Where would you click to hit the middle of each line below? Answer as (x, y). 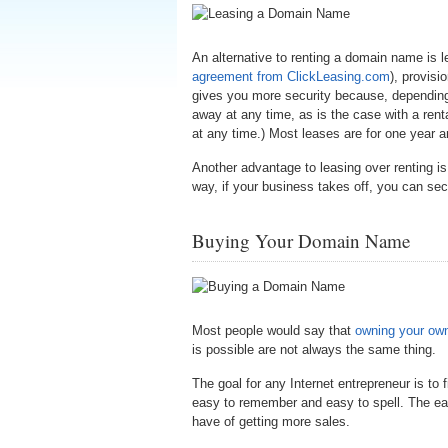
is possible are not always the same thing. (314, 349)
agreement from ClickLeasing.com (291, 76)
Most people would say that (273, 330)
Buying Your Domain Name (301, 240)
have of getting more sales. (271, 421)
